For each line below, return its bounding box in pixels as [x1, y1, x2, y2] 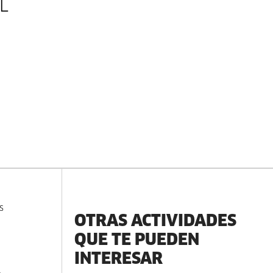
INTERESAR [74, 248, 163, 268]
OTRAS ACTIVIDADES [74, 210, 237, 230]
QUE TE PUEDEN [74, 229, 200, 249]
